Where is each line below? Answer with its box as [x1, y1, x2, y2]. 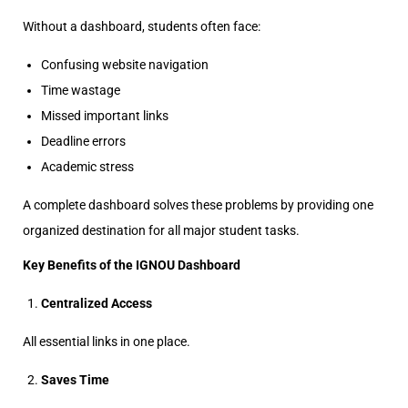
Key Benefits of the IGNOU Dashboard [23, 258, 240, 272]
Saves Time [41, 372, 109, 387]
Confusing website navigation [41, 57, 209, 72]
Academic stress [41, 159, 134, 174]
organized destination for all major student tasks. [23, 223, 300, 238]
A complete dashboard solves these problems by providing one [23, 198, 373, 212]
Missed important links [41, 108, 168, 123]
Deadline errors [41, 134, 126, 148]
